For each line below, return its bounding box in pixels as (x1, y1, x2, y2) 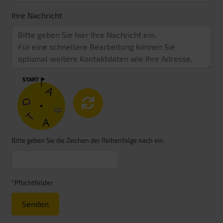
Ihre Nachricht (11, 10, 62, 20)
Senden (22, 199, 49, 209)
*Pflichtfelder (11, 178, 54, 187)
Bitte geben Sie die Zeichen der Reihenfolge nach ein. (11, 136, 165, 145)
